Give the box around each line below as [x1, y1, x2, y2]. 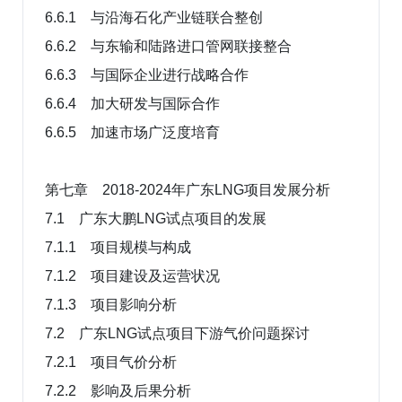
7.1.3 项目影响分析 [45, 296, 177, 312]
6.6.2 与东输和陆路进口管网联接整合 [45, 38, 292, 54]
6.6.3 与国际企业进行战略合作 [45, 66, 249, 83]
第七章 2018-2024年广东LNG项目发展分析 [45, 181, 330, 197]
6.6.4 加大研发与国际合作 [45, 95, 220, 111]
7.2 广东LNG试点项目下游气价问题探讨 [45, 325, 310, 341]
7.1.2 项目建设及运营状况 [45, 267, 220, 284]
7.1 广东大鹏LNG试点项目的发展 [45, 210, 267, 226]
